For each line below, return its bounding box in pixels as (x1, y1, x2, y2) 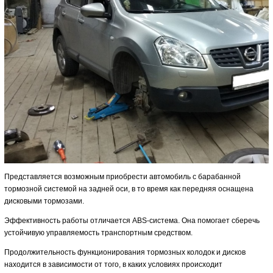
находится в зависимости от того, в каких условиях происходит (4, 260, 222, 269)
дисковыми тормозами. (4, 197, 84, 205)
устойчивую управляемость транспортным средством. (4, 229, 193, 237)
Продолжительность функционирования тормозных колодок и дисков (4, 248, 246, 257)
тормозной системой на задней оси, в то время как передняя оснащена (4, 185, 253, 193)
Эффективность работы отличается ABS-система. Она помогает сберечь (4, 216, 260, 225)
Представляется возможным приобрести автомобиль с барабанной (4, 172, 241, 181)
